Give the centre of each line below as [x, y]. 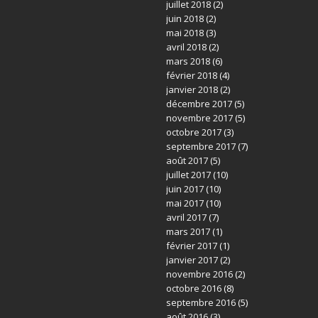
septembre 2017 [201, 146]
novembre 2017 [199, 118]
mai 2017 [185, 203]
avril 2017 [186, 217]
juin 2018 [185, 18]
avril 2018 [186, 47]
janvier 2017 [192, 260]
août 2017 [187, 160]
